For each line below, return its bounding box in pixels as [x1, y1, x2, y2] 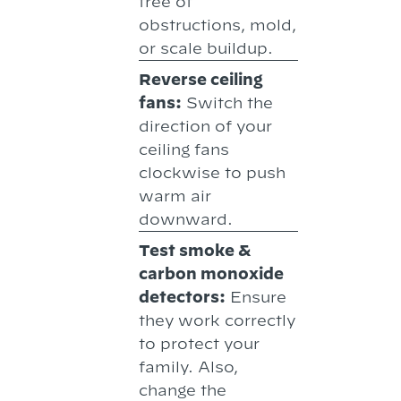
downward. [139, 209, 234, 227]
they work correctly [139, 311, 296, 328]
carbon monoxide [139, 264, 285, 282]
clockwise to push [139, 163, 286, 181]
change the [139, 380, 227, 398]
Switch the [182, 93, 274, 111]
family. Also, [139, 357, 239, 375]
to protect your [139, 334, 260, 352]
